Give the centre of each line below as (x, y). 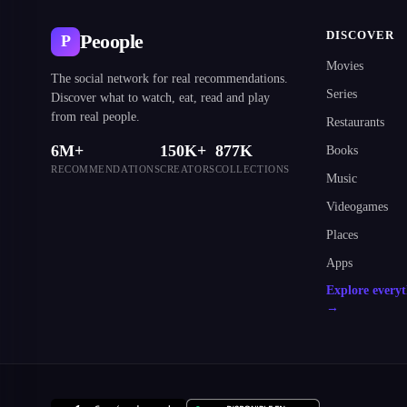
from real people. (95, 117)
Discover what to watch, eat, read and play (160, 98)
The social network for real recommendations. (169, 79)
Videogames (357, 207)
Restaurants (355, 122)
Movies (344, 66)
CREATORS (188, 169)
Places (342, 235)
